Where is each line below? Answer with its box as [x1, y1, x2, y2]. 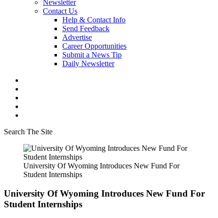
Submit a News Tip [62, 51, 122, 59]
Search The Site [4, 127, 53, 136]
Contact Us [43, 7, 77, 15]
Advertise [62, 33, 92, 41]
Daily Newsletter [62, 59, 114, 68]
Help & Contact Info [62, 16, 126, 24]
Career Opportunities [62, 42, 127, 50]
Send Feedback [62, 24, 109, 33]
